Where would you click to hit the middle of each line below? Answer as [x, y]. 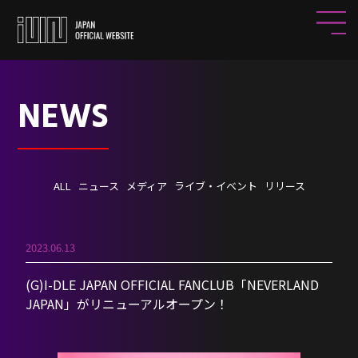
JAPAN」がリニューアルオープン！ [127, 303]
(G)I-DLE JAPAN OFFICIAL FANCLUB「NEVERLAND [173, 284]
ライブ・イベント [215, 186]
